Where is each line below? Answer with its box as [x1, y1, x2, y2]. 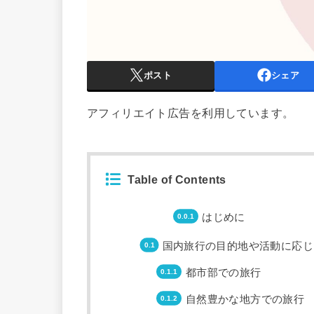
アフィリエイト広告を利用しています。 [87, 107, 294, 120]
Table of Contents [128, 173, 226, 186]
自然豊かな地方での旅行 [185, 293, 305, 305]
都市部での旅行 [185, 266, 261, 278]
